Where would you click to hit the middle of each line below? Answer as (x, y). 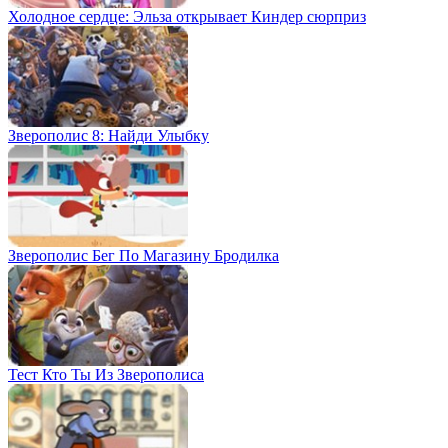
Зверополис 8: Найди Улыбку (108, 136)
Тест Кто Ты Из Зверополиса (106, 374)
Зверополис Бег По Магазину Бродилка (143, 255)
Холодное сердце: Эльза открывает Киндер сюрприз (187, 16)
